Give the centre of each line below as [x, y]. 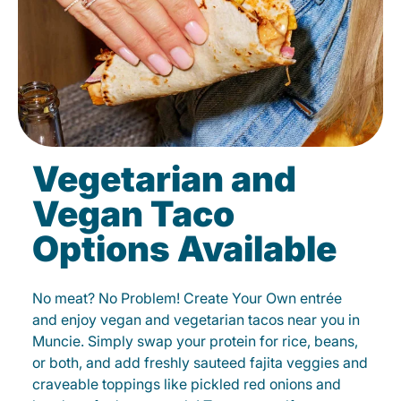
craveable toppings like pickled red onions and [187, 384]
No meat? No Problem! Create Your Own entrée [187, 299]
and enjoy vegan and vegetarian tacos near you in [196, 320]
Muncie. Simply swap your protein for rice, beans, [195, 341]
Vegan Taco [133, 214]
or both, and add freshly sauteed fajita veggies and [200, 363]
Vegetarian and [164, 179]
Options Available [184, 249]
